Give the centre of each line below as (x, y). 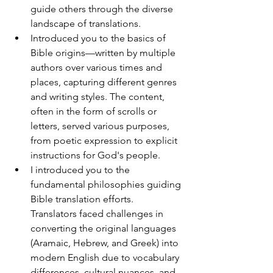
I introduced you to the (81, 170)
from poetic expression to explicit (105, 141)
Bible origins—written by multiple (104, 53)
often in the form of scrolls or (95, 112)
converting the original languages (105, 229)
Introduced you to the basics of (99, 38)
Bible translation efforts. (83, 199)
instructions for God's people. (95, 155)
